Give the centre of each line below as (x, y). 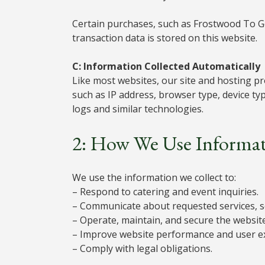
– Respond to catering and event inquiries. (165, 191)
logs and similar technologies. (138, 109)
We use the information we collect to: (154, 177)
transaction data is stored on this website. (165, 38)
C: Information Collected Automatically (166, 66)
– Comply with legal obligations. (142, 248)
